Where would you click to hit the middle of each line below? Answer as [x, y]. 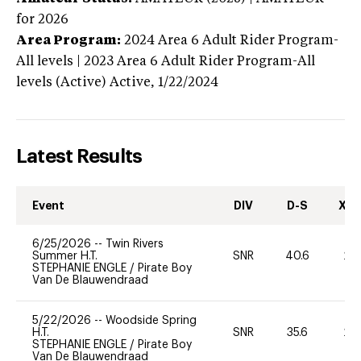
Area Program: [68, 41]
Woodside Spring [151, 320]
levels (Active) [61, 83]
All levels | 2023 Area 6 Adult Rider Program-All [166, 62]
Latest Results [79, 156]
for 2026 [42, 20]
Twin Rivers [135, 244]
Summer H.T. [65, 256]
